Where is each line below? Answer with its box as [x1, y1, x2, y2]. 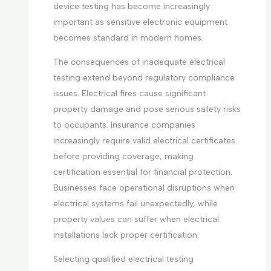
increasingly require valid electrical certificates [53, 135, 235, 146]
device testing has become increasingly [53, 1, 210, 12]
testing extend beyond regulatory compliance [53, 73, 235, 83]
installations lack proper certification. [53, 230, 199, 241]
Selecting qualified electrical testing [53, 254, 194, 265]
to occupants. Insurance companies [53, 120, 195, 131]
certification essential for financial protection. [53, 167, 232, 178]
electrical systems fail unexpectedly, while [53, 198, 218, 209]
